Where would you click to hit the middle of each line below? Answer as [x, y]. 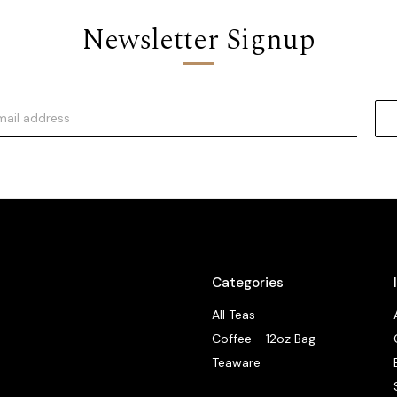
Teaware [237, 362]
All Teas [234, 314]
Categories [248, 282]
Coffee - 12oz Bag [264, 338]
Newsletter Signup [198, 40]
